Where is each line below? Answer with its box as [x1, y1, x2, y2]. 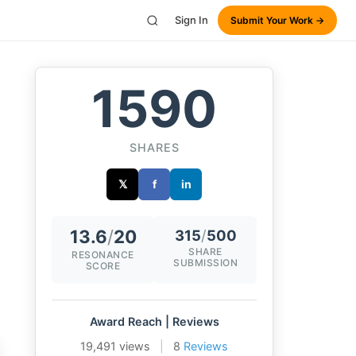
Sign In [175, 14, 208, 26]
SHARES [129, 141, 180, 154]
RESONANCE [72, 249, 134, 261]
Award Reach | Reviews [89, 315, 219, 328]
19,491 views [80, 339, 150, 353]
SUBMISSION [173, 257, 238, 269]
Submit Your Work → [230, 14, 324, 26]
